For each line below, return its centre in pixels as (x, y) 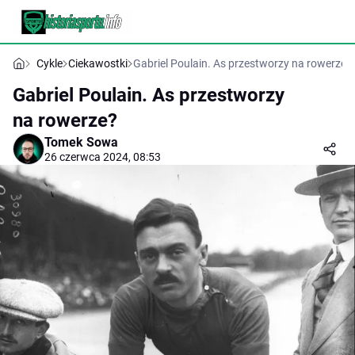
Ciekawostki (98, 63)
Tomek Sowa (81, 142)
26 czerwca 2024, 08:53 (103, 157)
